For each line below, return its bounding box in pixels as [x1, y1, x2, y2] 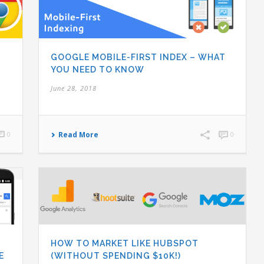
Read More [58, 129, 99, 140]
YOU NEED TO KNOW [51, 64, 145, 74]
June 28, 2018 [51, 83, 97, 93]
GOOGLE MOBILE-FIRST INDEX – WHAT [51, 52, 226, 62]
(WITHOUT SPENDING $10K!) [51, 250, 181, 260]
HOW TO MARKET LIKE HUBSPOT [51, 238, 199, 248]
